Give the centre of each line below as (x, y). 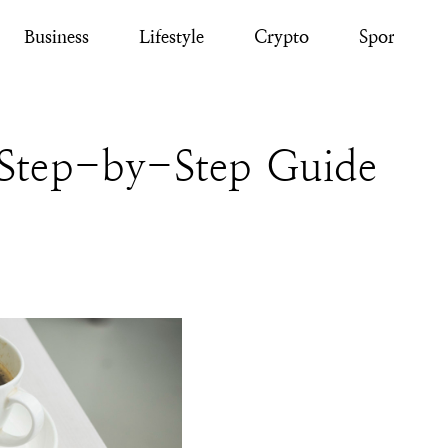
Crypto (281, 36)
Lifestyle (171, 36)
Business (56, 36)
